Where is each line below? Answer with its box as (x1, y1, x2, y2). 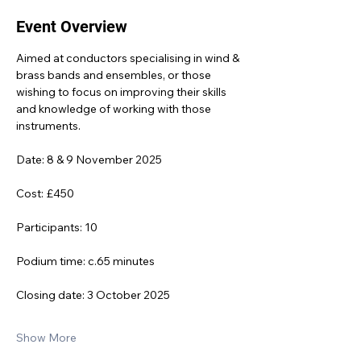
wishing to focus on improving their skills (16, 85, 229, 100)
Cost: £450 (16, 186, 74, 201)
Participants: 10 (16, 220, 98, 235)
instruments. (16, 118, 81, 134)
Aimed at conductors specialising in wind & (16, 51, 242, 66)
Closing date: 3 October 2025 (16, 288, 170, 303)
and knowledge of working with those (16, 102, 214, 117)
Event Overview (16, 17, 127, 37)
